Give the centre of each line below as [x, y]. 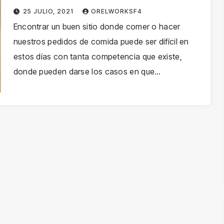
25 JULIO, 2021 [49, 11]
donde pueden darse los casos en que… [87, 71]
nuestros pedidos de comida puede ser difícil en [101, 41]
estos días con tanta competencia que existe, [97, 56]
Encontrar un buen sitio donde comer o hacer [97, 26]
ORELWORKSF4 [117, 11]
